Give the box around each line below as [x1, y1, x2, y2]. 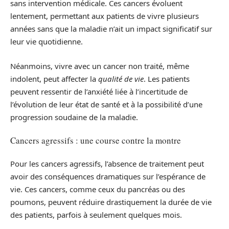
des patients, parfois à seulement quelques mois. [10, 209, 182, 220]
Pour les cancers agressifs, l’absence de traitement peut [10, 158, 204, 169]
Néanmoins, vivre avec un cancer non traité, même [10, 60, 189, 71]
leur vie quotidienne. [10, 36, 83, 47]
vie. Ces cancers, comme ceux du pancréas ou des [10, 184, 185, 194]
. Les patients [144, 73, 190, 84]
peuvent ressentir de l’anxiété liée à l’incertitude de [10, 86, 188, 97]
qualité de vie [98, 73, 144, 84]
